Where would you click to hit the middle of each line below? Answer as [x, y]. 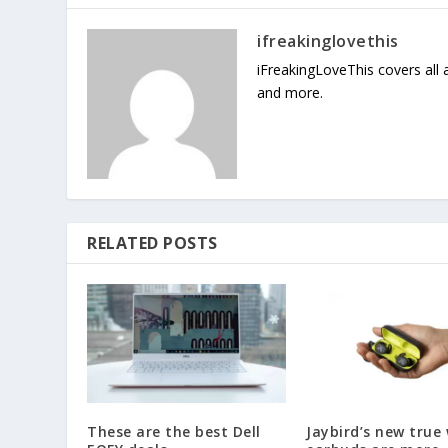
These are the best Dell [174, 431]
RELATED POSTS [152, 242]
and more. [290, 92]
